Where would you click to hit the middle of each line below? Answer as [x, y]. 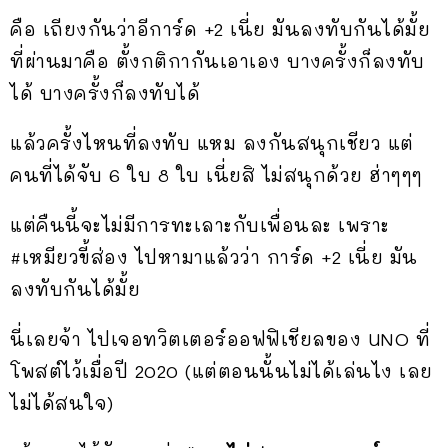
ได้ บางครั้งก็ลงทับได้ [105, 93]
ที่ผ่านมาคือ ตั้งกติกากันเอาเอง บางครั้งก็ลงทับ [217, 61]
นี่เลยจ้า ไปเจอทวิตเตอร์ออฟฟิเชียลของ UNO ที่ [220, 339]
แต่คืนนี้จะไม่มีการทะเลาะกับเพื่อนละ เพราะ [200, 225]
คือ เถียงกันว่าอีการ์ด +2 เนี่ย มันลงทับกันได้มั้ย [220, 29]
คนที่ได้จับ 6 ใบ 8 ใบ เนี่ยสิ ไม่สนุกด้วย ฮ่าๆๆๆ [216, 175]
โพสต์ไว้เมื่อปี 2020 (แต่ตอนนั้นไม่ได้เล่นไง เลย [221, 371]
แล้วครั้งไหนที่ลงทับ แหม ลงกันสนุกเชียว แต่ [212, 143]
